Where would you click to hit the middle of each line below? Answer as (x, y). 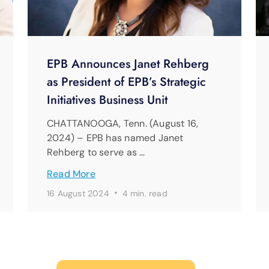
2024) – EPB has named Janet (115, 138)
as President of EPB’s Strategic (126, 82)
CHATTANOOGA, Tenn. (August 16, (123, 124)
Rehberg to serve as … (96, 153)
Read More (71, 174)
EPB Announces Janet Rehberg (128, 64)
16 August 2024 (80, 194)
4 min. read (145, 194)
